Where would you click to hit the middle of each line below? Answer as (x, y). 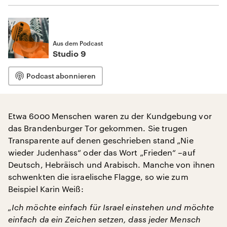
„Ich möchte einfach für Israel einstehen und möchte (111, 207)
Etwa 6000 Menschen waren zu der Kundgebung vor (110, 116)
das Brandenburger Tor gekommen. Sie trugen (98, 128)
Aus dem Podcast (78, 43)
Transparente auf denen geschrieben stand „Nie (101, 140)
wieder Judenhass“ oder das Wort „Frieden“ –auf (102, 152)
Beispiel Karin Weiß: (46, 189)
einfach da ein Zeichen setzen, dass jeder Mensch (104, 219)
